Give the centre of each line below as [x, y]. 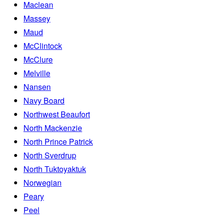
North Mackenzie [53, 128]
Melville [37, 73]
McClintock [43, 45]
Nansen [37, 87]
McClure [38, 59]
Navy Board [44, 100]
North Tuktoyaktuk [55, 169]
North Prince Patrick [58, 141]
